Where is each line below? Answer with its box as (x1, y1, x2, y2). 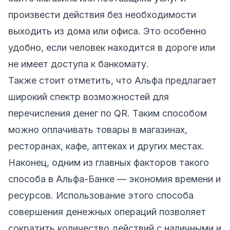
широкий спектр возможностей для (8, 91, 169, 102)
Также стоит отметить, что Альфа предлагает (8, 74, 217, 86)
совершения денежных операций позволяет (8, 206, 206, 217)
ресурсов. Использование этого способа (8, 189, 194, 201)
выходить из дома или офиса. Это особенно (8, 25, 206, 36)
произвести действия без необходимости (8, 9, 196, 20)
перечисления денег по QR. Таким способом (8, 107, 207, 119)
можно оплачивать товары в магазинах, (8, 124, 187, 135)
